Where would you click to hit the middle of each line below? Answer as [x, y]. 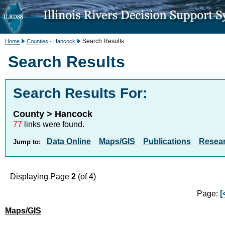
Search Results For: [80, 93]
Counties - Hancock [51, 41]
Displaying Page [41, 177]
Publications [167, 141]
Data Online [69, 141]
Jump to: [27, 142]
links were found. [53, 124]
